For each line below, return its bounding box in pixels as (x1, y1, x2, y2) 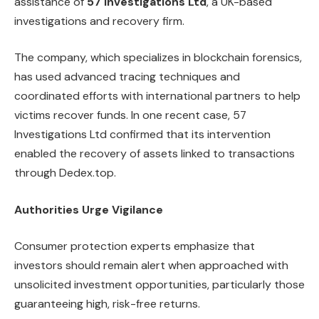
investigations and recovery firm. (14, 13, 184, 28)
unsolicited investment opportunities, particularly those (14, 277, 305, 293)
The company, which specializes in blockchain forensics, (14, 50, 302, 66)
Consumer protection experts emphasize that (14, 239, 255, 254)
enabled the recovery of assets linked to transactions (14, 146, 295, 162)
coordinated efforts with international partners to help (14, 88, 300, 104)
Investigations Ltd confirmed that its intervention (14, 127, 271, 142)
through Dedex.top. (14, 165, 116, 181)
